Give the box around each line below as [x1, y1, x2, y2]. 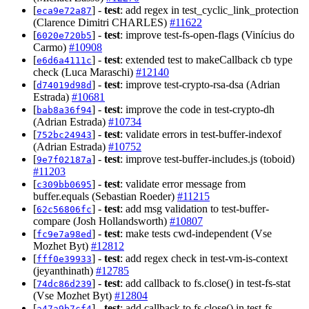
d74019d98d [37, 79, 92, 90]
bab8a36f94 [37, 104, 92, 115]
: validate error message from [120, 177, 246, 190]
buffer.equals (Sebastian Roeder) [33, 190, 177, 202]
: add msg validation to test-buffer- [120, 202, 269, 215]
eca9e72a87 [37, 5, 92, 16]
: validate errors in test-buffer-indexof [120, 128, 281, 140]
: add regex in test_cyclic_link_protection [120, 3, 299, 16]
